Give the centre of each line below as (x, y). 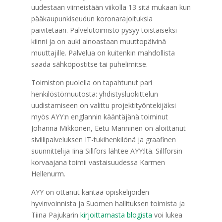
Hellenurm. (48, 174)
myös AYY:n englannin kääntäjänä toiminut (99, 117)
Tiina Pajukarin (55, 215)
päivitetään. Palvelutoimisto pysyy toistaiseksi (104, 30)
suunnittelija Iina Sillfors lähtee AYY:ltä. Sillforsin (107, 151)
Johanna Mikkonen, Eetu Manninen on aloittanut (108, 128)
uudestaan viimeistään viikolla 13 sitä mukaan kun (111, 7)
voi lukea (167, 215)
